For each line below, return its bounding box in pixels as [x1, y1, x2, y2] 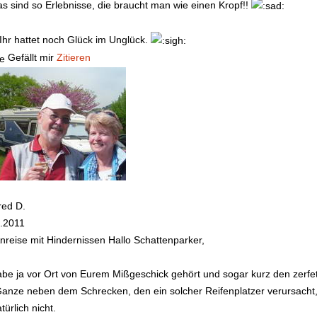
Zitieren [57, 52, 91, 64]
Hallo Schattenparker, [105, 234, 204, 246]
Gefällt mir [5, 52, 57, 64]
